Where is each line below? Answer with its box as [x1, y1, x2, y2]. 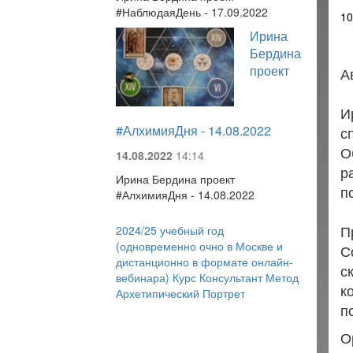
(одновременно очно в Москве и [116, 238, 283, 254]
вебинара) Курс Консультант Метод [116, 269, 299, 285]
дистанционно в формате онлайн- [116, 254, 293, 269]
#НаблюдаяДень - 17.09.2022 [116, 4, 268, 20]
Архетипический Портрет [116, 285, 245, 301]
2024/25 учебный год [116, 222, 224, 238]
